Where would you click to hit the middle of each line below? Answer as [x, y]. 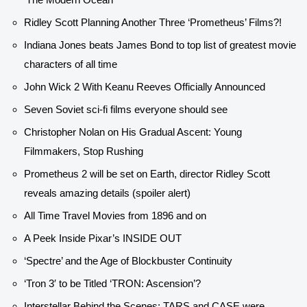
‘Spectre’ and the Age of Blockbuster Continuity [128, 261]
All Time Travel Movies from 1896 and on [115, 216]
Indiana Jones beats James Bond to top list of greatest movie [160, 45]
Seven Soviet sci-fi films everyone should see [126, 110]
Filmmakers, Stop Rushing [84, 151]
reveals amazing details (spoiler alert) [107, 193]
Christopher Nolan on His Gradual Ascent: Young [133, 132]
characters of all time [71, 64]
